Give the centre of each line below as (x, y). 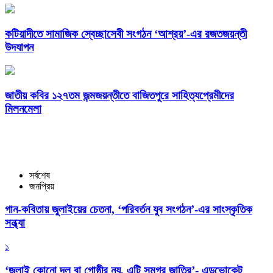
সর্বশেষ (40, 175)
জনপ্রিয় (42, 186)
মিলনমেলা (23, 109)
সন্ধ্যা (15, 223)
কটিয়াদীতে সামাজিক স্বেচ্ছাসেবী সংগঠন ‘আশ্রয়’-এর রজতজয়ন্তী (126, 34)
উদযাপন (19, 47)
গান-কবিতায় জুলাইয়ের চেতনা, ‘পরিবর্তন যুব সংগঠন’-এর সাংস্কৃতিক (129, 210)
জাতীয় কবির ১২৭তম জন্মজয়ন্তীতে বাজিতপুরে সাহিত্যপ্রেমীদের (119, 95)
